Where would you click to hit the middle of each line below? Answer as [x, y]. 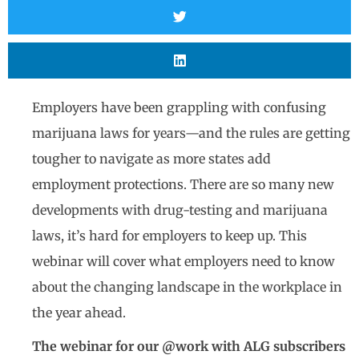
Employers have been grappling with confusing [179, 107]
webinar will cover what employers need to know [184, 261]
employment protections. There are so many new [183, 184]
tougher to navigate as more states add [151, 159]
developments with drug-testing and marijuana [180, 210]
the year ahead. [79, 313]
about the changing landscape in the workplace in [187, 287]
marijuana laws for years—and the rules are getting [191, 133]
